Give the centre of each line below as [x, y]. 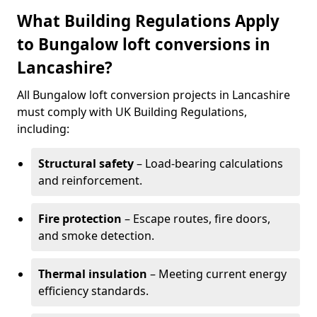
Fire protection [80, 219]
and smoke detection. [96, 236]
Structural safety [86, 163]
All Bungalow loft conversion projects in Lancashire [154, 95]
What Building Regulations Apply [148, 21]
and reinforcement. [90, 180]
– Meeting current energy [217, 274]
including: [43, 129]
